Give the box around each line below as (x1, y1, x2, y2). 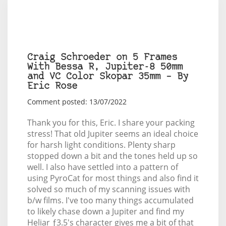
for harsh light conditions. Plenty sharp (27, 139, 176, 151)
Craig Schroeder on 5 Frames (27, 53, 177, 63)
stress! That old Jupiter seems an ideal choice (27, 128, 198, 140)
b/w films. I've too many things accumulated (27, 195, 194, 206)
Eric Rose (27, 82, 77, 92)
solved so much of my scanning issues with (27, 184, 190, 195)
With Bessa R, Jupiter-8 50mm (27, 63, 183, 73)
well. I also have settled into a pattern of (27, 161, 178, 173)
